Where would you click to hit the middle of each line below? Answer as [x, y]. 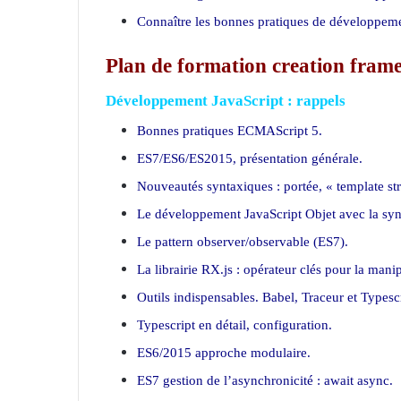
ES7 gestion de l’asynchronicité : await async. [265, 380]
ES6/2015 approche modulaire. [224, 352]
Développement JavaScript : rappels [226, 101]
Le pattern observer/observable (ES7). [243, 241]
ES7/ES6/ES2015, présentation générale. [250, 158]
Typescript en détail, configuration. [235, 324]
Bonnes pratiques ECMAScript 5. [230, 130]
